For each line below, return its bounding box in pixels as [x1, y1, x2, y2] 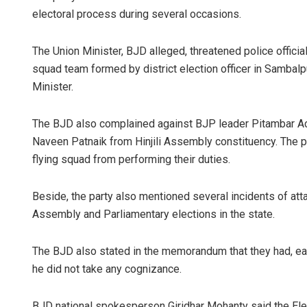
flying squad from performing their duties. [32, 153, 230, 167]
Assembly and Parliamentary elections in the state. [32, 208, 275, 221]
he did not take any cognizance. [32, 262, 182, 276]
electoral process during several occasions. [32, 8, 241, 21]
